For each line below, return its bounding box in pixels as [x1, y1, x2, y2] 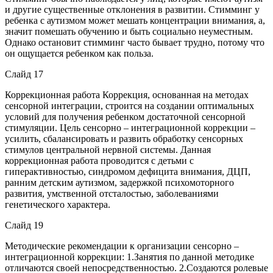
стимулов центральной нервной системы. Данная [5, 144, 211, 155]
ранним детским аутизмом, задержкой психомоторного [5, 177, 234, 188]
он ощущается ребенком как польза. [5, 48, 154, 58]
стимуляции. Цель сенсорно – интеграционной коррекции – [5, 122, 255, 133]
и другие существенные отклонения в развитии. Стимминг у [5, 4, 260, 15]
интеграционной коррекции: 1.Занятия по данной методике [5, 251, 254, 262]
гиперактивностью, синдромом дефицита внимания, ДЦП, [5, 166, 250, 177]
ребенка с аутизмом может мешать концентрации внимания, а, [5, 15, 265, 26]
